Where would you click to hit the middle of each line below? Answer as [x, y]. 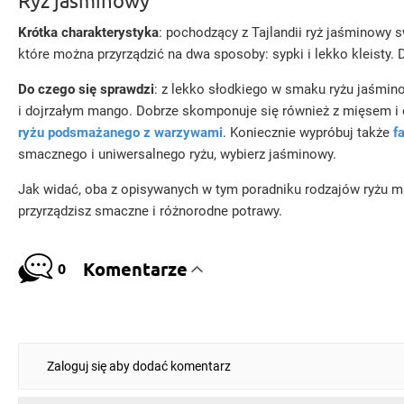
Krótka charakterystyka [88, 32]
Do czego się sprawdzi [86, 89]
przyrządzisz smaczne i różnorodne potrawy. [150, 211]
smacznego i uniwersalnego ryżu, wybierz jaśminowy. [177, 154]
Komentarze [135, 268]
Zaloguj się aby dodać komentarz [139, 366]
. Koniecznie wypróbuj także [308, 133]
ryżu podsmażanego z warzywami [120, 133]
